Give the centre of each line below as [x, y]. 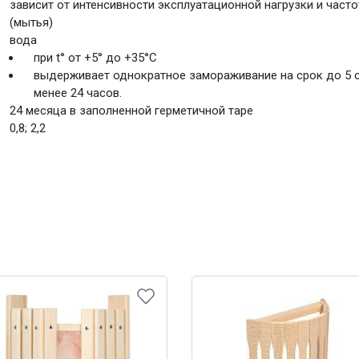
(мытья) [31, 22]
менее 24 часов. [78, 93]
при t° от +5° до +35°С [95, 58]
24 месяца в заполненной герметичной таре [131, 111]
